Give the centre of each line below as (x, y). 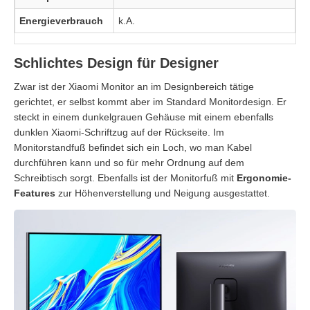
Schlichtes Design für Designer (116, 63)
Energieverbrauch (61, 21)
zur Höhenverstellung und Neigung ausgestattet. (163, 193)
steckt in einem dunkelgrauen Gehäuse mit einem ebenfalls (144, 117)
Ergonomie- (264, 178)
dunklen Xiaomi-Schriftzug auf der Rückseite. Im (119, 133)
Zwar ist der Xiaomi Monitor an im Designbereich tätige (134, 87)
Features (35, 193)
